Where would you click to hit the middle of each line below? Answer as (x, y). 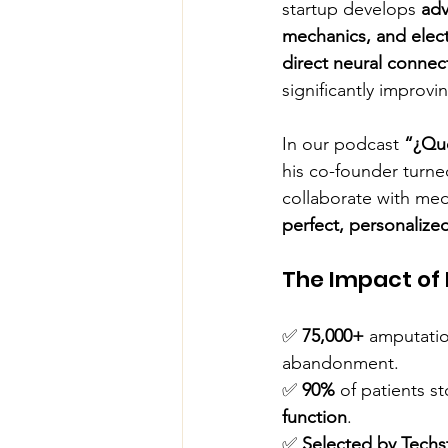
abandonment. (340, 363)
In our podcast (343, 144)
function (314, 417)
